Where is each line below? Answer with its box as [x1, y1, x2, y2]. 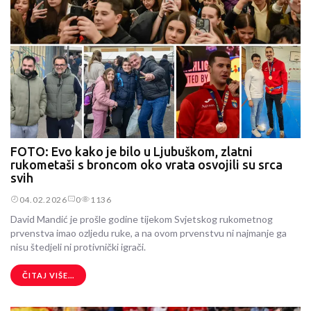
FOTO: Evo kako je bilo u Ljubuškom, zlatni [10, 144, 253, 158]
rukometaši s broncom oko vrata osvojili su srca [10, 158, 283, 171]
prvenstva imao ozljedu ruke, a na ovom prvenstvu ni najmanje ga [10, 227, 287, 239]
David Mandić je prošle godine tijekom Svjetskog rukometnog [10, 213, 273, 226]
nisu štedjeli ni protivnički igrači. [10, 241, 146, 253]
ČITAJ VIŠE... [22, 271, 74, 280]
